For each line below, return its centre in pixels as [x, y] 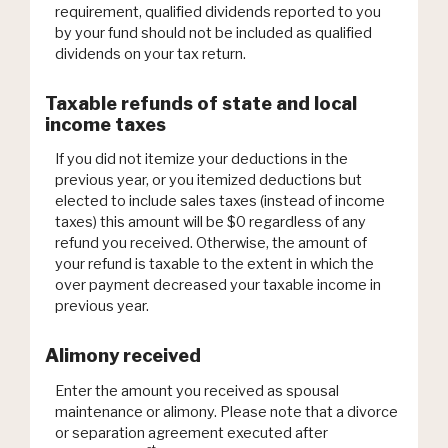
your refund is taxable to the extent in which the [214, 264]
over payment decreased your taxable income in [218, 285]
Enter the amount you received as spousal [197, 390]
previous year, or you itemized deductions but [208, 180]
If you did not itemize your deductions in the [201, 159]
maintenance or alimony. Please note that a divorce [226, 411]
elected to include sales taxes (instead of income [220, 201]
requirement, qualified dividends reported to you [218, 11]
